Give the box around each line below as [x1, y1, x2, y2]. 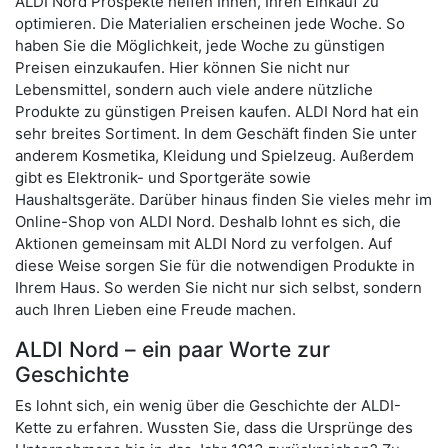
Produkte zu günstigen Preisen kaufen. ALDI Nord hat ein [15, 101, 419, 121]
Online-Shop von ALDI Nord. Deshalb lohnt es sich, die [15, 211, 401, 231]
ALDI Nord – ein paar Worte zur [15, 336, 330, 362]
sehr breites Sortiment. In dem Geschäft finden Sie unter [15, 123, 417, 143]
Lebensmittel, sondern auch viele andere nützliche [15, 79, 373, 99]
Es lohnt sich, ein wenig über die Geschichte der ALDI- [15, 395, 401, 415]
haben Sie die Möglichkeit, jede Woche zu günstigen [15, 35, 385, 55]
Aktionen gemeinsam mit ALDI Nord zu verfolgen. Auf [15, 233, 392, 253]
